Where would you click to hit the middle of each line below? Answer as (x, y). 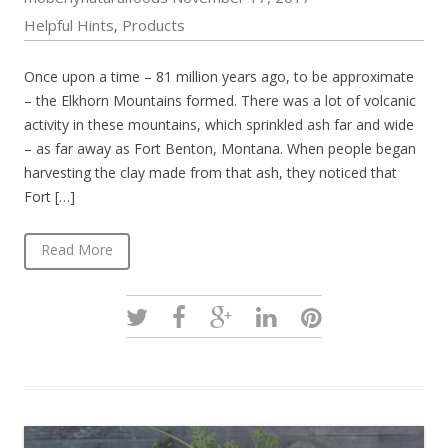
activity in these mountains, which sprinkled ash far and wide (219, 125)
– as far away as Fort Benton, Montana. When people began (220, 149)
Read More (77, 250)
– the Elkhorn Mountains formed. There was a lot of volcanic (220, 101)
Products (153, 25)
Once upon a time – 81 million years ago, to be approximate (219, 77)
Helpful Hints (69, 25)
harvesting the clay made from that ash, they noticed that (210, 173)
